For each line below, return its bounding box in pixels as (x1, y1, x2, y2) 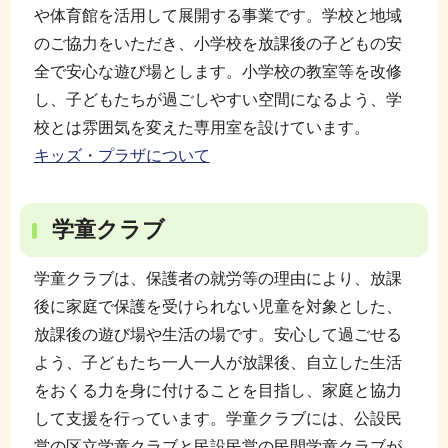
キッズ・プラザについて (33, 147, 210, 165)
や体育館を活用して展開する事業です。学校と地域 (33, 7, 402, 25)
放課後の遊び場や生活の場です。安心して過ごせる (33, 326, 402, 344)
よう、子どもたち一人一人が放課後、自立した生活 (33, 354, 402, 372)
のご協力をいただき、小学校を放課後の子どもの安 (33, 35, 402, 53)
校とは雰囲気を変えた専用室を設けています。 (33, 119, 370, 137)
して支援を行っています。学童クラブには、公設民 (33, 410, 402, 428)
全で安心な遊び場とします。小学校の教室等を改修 (33, 63, 402, 81)
